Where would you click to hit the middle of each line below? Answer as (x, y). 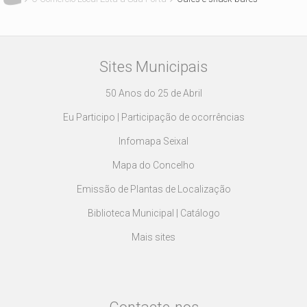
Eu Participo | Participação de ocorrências (153, 117)
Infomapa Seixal (153, 141)
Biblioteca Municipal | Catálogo (153, 213)
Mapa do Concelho (153, 165)
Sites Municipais (153, 67)
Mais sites (153, 237)
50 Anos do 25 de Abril (153, 93)
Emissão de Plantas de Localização (153, 189)
